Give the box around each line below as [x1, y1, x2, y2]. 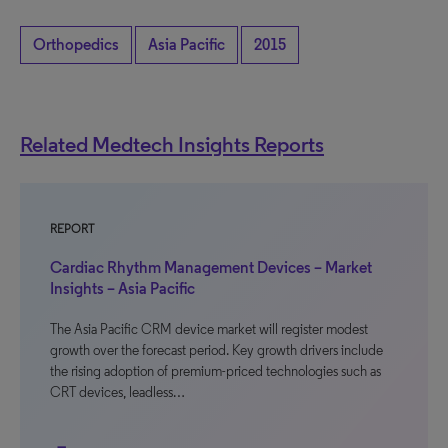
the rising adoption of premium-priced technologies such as [50, 363, 381, 380]
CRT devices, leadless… [50, 384, 185, 401]
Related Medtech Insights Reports [20, 131, 324, 157]
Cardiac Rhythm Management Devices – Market [50, 258, 372, 277]
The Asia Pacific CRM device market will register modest [50, 321, 368, 338]
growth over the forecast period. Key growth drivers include [50, 342, 383, 359]
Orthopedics [33, 35, 119, 54]
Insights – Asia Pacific [50, 279, 195, 298]
